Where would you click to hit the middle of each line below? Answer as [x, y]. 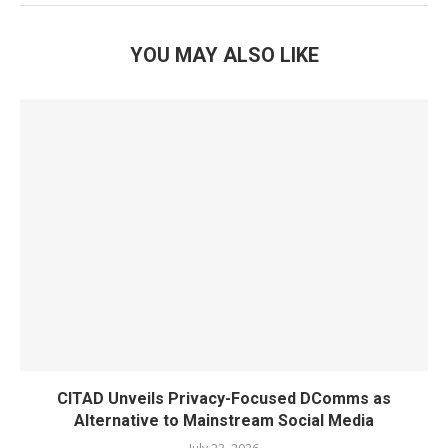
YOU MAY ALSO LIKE [224, 55]
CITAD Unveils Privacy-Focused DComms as [224, 398]
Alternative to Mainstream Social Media [224, 420]
